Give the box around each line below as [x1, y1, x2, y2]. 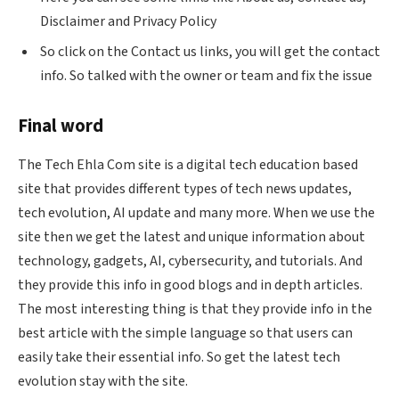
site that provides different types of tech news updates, [18, 179, 352, 199]
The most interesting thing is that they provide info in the [18, 299, 372, 320]
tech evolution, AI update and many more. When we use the [18, 203, 375, 224]
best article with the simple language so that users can [18, 323, 353, 344]
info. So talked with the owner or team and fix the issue [40, 66, 372, 86]
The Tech [18, 155, 77, 175]
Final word [18, 112, 103, 139]
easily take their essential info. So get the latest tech [18, 347, 340, 368]
